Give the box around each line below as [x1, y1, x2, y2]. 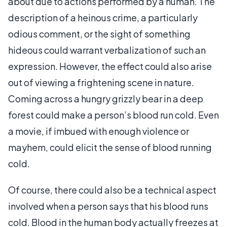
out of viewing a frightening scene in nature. [8, 76, 194, 88]
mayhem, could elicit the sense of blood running [8, 141, 212, 153]
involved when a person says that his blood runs [8, 200, 208, 212]
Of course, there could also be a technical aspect [8, 183, 216, 196]
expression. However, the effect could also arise [8, 60, 212, 72]
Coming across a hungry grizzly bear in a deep [8, 92, 203, 104]
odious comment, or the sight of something [8, 27, 191, 40]
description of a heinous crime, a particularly [8, 11, 198, 23]
